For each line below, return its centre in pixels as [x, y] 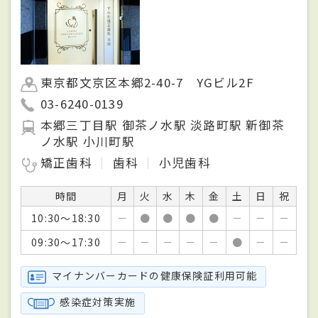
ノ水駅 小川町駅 [88, 142]
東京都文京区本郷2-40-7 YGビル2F [147, 83]
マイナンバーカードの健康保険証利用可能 [155, 275]
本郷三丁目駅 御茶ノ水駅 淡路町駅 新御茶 [163, 125]
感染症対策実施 [98, 302]
